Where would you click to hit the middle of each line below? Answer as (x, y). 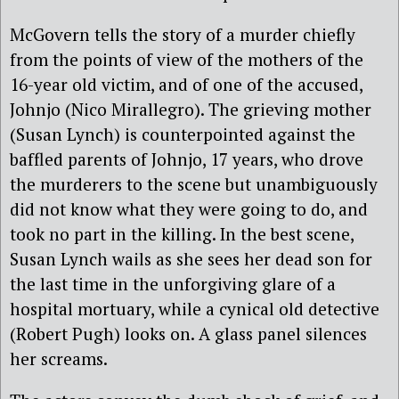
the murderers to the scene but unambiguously (194, 184)
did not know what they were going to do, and (189, 209)
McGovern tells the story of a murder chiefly (183, 35)
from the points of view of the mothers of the (187, 60)
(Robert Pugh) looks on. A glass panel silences (188, 334)
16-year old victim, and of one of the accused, (186, 85)
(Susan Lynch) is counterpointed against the (183, 134)
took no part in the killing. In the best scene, (182, 234)
